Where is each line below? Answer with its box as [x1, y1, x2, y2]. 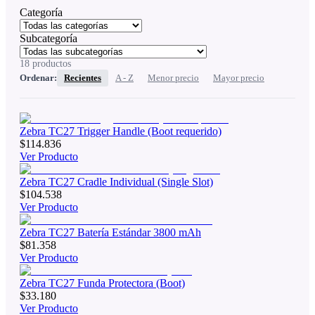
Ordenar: [20, 72, 57, 83]
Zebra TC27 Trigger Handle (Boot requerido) [20, 124, 221, 137]
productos [30, 58, 71, 69]
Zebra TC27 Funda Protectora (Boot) [20, 276, 185, 289]
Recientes [64, 72, 101, 83]
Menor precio [148, 72, 199, 83]
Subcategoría [20, 32, 77, 44]
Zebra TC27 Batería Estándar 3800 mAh [20, 226, 201, 238]
